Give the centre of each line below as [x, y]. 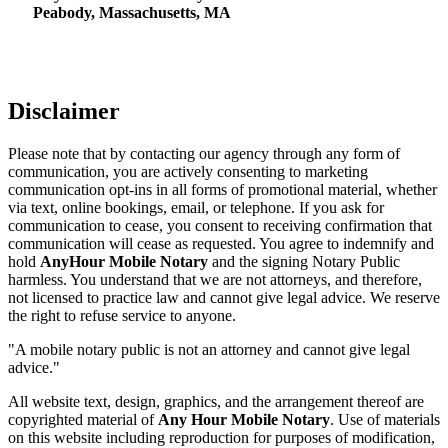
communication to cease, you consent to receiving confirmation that [220, 225]
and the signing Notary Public [304, 261]
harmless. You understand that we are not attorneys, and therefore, [215, 279]
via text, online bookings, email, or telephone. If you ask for [196, 207]
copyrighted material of [83, 419]
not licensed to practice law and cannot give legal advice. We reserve [224, 297]
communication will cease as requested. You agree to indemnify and [221, 243]
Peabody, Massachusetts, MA [132, 13]
